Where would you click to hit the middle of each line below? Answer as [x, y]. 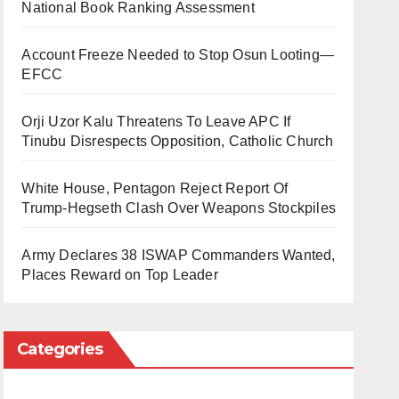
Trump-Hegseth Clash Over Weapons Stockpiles [179, 208]
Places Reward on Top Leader [120, 275]
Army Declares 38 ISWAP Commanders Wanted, [179, 255]
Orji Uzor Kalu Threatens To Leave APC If [156, 122]
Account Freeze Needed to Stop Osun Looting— [178, 55]
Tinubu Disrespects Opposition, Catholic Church [178, 141]
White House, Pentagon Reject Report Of [155, 188]
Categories [60, 349]
